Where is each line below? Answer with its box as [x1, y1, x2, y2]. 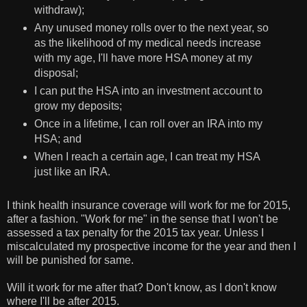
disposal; [34, 67, 81, 79]
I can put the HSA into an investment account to [34, 85, 262, 97]
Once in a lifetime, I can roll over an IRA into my [34, 118, 262, 130]
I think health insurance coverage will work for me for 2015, [7, 199, 291, 212]
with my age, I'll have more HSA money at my [34, 52, 252, 64]
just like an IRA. [34, 166, 113, 178]
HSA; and [34, 133, 82, 145]
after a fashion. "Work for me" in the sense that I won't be [7, 213, 278, 225]
